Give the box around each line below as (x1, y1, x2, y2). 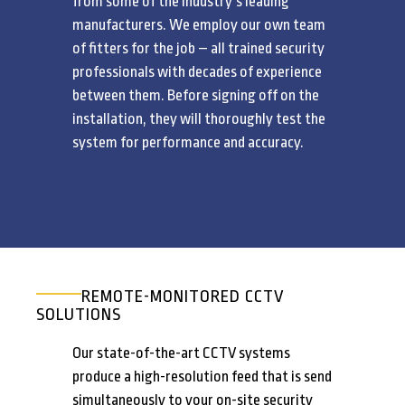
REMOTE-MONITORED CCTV (81, 287, 285, 307)
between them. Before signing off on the (72, 87, 319, 105)
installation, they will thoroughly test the (72, 110, 325, 128)
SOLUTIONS (36, 305, 121, 325)
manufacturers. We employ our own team (72, 16, 325, 34)
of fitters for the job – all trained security (72, 40, 325, 58)
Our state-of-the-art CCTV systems (72, 344, 290, 363)
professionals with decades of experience (72, 63, 322, 81)
